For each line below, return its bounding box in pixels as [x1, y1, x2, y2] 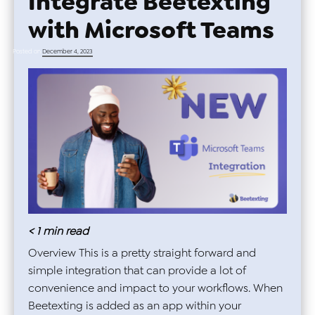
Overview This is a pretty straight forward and [28, 245, 256, 261]
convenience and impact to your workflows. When [28, 281, 283, 296]
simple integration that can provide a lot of [28, 263, 246, 278]
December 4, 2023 [42, 47, 93, 56]
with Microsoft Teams [28, 14, 274, 46]
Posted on [13, 47, 42, 56]
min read [43, 224, 89, 239]
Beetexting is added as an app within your [28, 298, 241, 314]
